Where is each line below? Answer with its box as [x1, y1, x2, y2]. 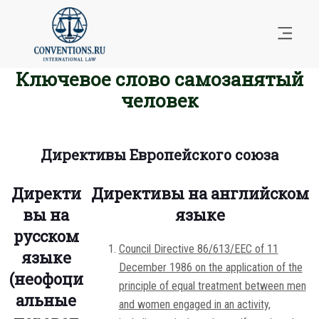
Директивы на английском [91, 183, 309, 204]
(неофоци [9, 268, 83, 290]
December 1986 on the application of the [118, 261, 303, 275]
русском [13, 226, 79, 247]
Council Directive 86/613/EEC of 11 [118, 242, 278, 256]
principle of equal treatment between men [118, 279, 306, 293]
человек [120, 88, 199, 113]
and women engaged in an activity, [118, 298, 271, 312]
